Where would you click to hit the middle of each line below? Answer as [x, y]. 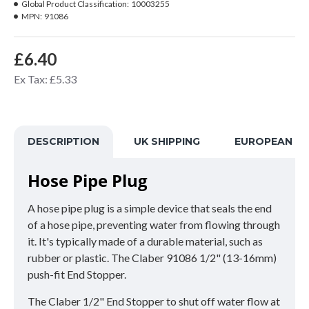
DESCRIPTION [63, 141]
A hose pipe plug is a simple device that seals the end [150, 208]
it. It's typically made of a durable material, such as [145, 241]
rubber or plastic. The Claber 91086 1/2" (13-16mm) [152, 258]
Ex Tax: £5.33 [45, 79]
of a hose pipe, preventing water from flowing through [154, 225]
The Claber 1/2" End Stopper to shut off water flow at [154, 301]
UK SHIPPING [167, 141]
